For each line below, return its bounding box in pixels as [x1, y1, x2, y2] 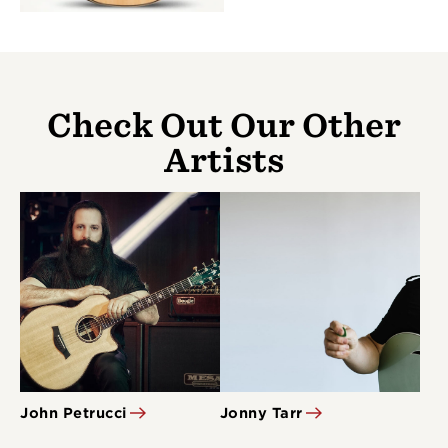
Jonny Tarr [219, 404, 303, 421]
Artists [164, 141, 284, 178]
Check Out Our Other [47, 106, 401, 143]
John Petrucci [20, 404, 127, 421]
